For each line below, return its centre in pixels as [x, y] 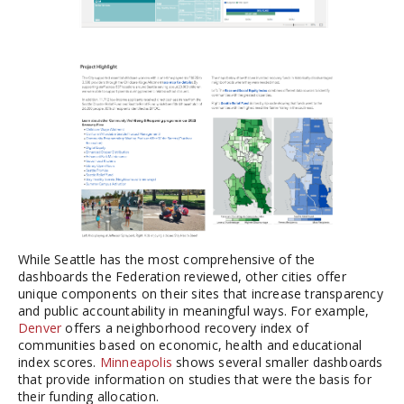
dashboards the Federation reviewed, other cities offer [182, 276]
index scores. [59, 362]
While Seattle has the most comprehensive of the [167, 259]
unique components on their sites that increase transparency [201, 293]
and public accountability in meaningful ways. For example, [194, 310]
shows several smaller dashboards [278, 362]
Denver [40, 327]
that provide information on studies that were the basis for [195, 379]
